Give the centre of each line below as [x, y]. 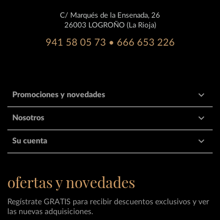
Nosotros [28, 118]
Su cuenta [30, 141]
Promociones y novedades [59, 95]
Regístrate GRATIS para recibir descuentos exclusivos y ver [108, 202]
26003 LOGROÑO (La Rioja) [110, 25]
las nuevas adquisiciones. [50, 211]
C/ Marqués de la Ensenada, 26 [110, 15]
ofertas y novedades [71, 182]
